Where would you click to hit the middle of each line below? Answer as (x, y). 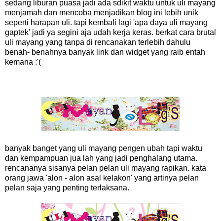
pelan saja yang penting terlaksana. (68, 188)
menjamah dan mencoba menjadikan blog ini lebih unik (102, 13)
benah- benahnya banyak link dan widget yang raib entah (105, 52)
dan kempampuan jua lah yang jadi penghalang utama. (101, 158)
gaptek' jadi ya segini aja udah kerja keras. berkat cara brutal (110, 33)
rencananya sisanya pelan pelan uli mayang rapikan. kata (106, 168)
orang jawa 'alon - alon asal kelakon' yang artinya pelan (102, 178)
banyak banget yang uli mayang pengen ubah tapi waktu (104, 148)
